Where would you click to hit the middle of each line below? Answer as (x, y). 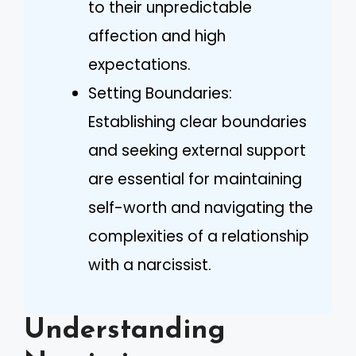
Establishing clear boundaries (197, 122)
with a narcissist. (150, 265)
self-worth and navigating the (201, 207)
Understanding (125, 331)
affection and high (157, 36)
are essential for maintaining (195, 179)
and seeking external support (197, 150)
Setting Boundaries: (160, 93)
